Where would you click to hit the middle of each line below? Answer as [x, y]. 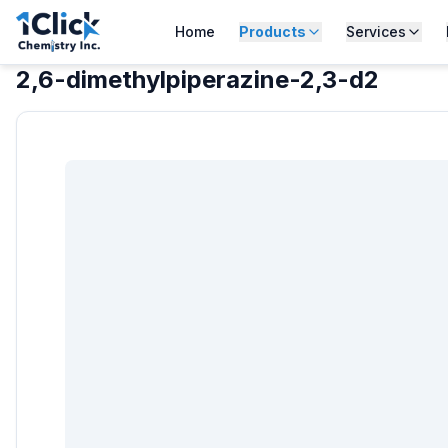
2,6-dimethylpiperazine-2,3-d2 [197, 79]
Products [272, 31]
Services [375, 31]
